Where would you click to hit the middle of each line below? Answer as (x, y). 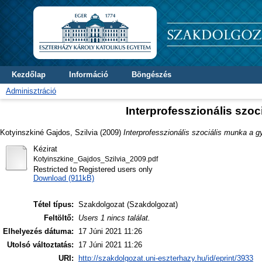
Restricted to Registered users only (93, 169)
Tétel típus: (54, 205)
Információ (89, 75)
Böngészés (151, 75)
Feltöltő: (59, 218)
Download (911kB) (63, 178)
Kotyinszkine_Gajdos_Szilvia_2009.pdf (95, 159)
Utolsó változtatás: (40, 245)
